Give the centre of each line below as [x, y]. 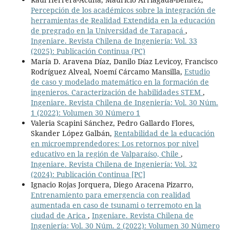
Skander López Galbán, [72, 133]
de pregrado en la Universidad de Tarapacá [108, 31]
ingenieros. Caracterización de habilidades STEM [117, 92]
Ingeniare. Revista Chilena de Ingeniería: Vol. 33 [114, 41]
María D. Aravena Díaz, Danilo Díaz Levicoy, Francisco [124, 62]
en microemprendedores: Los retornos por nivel [114, 144]
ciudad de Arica [59, 216]
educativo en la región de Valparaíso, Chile [106, 154]
